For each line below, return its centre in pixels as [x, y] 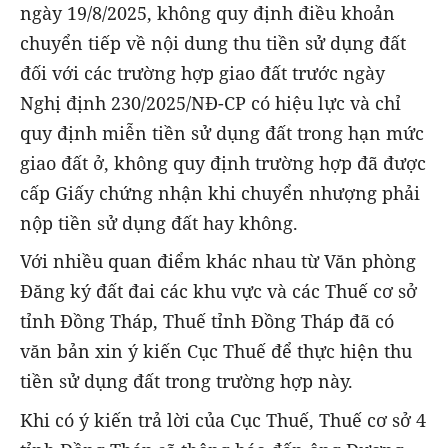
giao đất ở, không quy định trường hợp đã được [223, 163]
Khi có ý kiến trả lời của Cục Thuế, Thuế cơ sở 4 [223, 419]
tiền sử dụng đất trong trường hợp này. [186, 381]
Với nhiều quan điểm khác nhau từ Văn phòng [218, 261]
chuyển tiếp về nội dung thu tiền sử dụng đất [213, 43]
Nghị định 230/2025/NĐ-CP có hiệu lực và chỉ [210, 103]
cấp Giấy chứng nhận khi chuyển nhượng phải [220, 193]
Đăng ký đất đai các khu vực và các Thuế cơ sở [218, 291]
